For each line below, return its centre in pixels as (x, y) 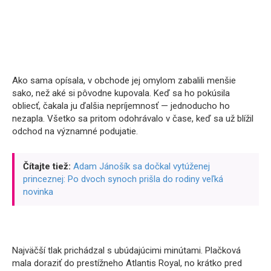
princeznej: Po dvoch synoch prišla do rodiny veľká (123, 179)
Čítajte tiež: (47, 166)
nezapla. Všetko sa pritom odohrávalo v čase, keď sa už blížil (133, 118)
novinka (38, 191)
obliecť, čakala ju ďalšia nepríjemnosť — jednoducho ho (121, 106)
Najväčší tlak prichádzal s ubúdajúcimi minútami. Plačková (126, 250)
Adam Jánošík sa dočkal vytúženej (142, 166)
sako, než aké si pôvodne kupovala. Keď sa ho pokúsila (121, 93)
